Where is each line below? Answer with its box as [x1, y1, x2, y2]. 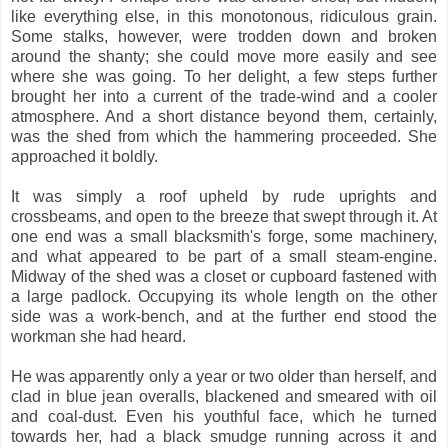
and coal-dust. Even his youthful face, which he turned [11, 407, 437, 425]
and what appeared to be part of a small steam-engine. [11, 247, 437, 265]
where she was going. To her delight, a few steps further [11, 67, 437, 85]
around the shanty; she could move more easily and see [11, 47, 437, 65]
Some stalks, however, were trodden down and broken [11, 27, 437, 45]
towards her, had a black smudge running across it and [11, 427, 437, 445]
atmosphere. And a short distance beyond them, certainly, [11, 107, 437, 125]
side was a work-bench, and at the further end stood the [11, 307, 437, 325]
